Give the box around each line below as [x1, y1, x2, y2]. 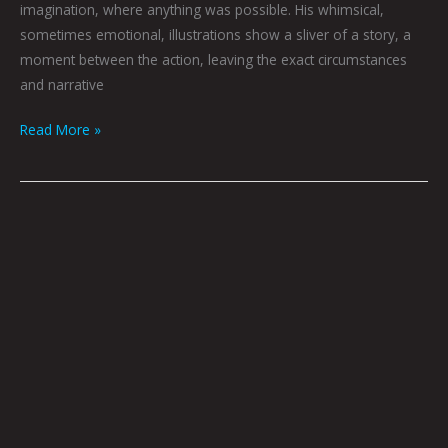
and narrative [20, 74, 104, 94]
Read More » [20, 120, 101, 140]
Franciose [19, 292, 80, 312]
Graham [19, 267, 71, 287]
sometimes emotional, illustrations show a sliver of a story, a [20, 24, 411, 44]
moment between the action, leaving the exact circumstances [20, 49, 407, 69]
